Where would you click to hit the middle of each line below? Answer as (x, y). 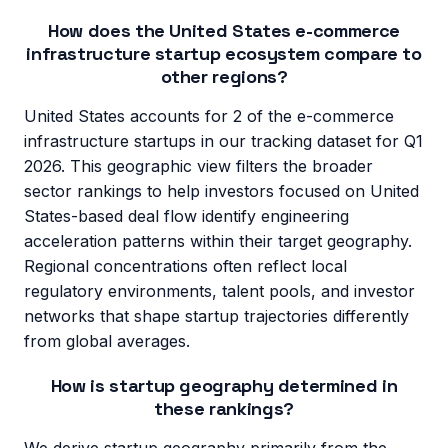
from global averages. (107, 341)
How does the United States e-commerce (224, 31)
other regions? (224, 77)
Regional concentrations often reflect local (185, 266)
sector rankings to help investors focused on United (221, 191)
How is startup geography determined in (224, 386)
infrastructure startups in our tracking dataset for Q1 (223, 141)
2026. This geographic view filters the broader (198, 166)
